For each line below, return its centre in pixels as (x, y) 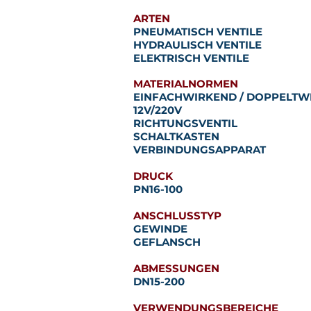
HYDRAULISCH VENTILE (197, 45)
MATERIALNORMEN (185, 84)
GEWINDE (160, 229)
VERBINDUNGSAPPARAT (199, 150)
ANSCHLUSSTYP (177, 216)
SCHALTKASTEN (176, 136)
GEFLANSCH (167, 242)
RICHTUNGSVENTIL (185, 123)
